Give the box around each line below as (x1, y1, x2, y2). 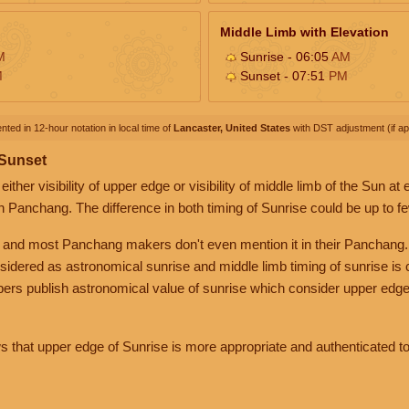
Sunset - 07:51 (236, 68, 329, 83)
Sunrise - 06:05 (236, 48, 331, 64)
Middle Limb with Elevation (220, 24, 389, 39)
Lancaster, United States (173, 121, 290, 133)
